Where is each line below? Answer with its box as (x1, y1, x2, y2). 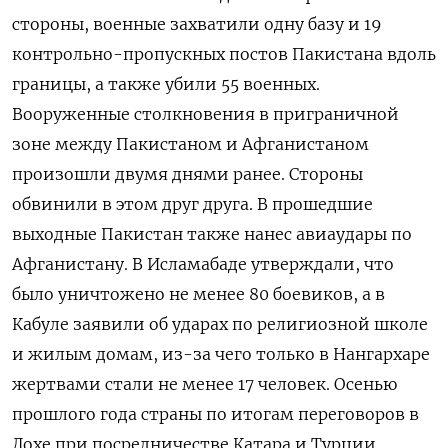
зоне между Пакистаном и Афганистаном (12, 134, 369, 155)
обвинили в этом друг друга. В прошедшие (12, 194, 373, 215)
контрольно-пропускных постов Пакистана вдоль (12, 44, 436, 65)
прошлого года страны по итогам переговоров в (12, 404, 419, 425)
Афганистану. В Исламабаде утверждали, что (12, 254, 394, 275)
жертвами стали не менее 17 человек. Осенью (12, 374, 397, 395)
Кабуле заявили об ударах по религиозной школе (12, 314, 428, 335)
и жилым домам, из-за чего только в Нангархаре (12, 344, 430, 365)
